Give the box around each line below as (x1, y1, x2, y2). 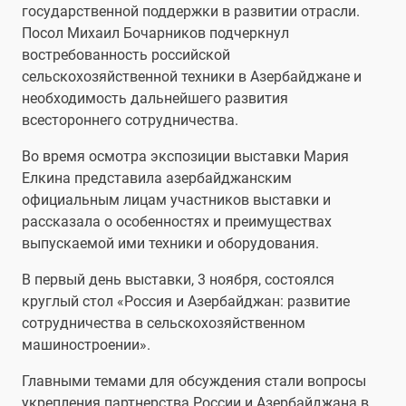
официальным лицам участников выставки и (22, 191, 331, 209)
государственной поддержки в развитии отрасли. (22, 3, 360, 21)
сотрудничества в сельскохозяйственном (22, 314, 305, 333)
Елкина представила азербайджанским (22, 169, 292, 188)
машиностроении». (22, 336, 150, 354)
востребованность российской (22, 46, 230, 64)
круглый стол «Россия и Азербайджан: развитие (22, 293, 350, 311)
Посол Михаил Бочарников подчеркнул (22, 24, 289, 43)
